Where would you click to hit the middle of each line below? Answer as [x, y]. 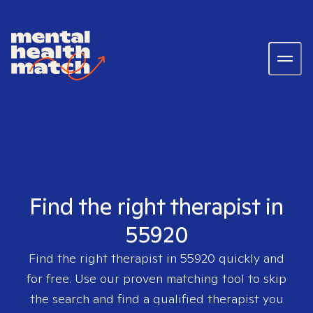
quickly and [250, 258]
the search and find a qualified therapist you [156, 299]
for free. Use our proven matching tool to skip [156, 278]
